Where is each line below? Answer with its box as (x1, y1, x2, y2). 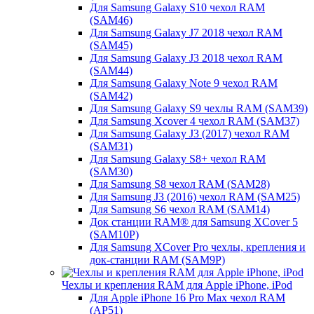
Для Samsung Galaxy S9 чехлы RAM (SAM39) (90, 102, 308, 114)
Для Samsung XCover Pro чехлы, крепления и (90, 241, 306, 253)
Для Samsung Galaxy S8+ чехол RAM (90, 153, 266, 165)
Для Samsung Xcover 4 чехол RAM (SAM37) (90, 115, 299, 127)
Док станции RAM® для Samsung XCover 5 (90, 216, 298, 228)
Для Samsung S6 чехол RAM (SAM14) (90, 203, 270, 215)
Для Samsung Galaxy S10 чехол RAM (90, 1, 265, 13)
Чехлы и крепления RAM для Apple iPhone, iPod (62, 279, 292, 291)
